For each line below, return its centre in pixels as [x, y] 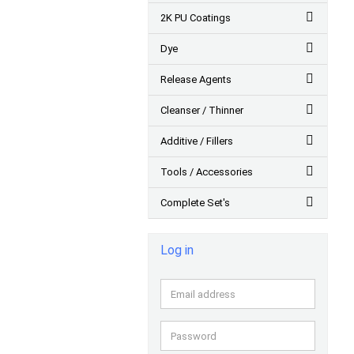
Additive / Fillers [197, 141]
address [189, 307]
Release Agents [196, 79]
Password [193, 335]
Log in [177, 250]
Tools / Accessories [207, 172]
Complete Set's [195, 203]
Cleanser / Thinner [202, 110]
